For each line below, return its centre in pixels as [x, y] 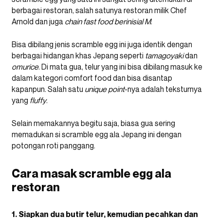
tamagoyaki [164, 55]
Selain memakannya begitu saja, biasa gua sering [93, 123]
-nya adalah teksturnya [163, 89]
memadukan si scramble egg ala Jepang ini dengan [97, 134]
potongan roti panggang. [54, 145]
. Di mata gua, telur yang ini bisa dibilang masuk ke [120, 67]
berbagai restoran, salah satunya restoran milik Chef [99, 10]
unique [96, 89]
